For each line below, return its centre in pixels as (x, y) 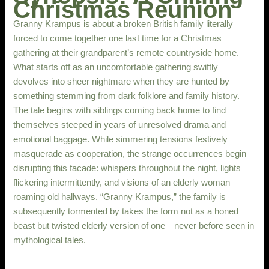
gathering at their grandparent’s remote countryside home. (126, 53)
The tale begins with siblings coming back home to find (120, 110)
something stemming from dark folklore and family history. (127, 96)
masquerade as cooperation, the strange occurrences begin (130, 153)
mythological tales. (50, 240)
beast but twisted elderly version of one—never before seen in (134, 225)
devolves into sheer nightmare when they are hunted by (122, 81)
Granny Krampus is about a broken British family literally (123, 24)
